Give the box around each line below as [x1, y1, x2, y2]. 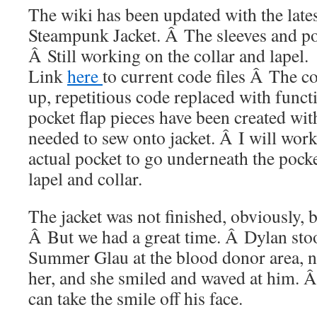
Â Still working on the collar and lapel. [28, 42, 309, 67]
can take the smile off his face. [28, 285, 243, 310]
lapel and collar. [28, 166, 142, 190]
